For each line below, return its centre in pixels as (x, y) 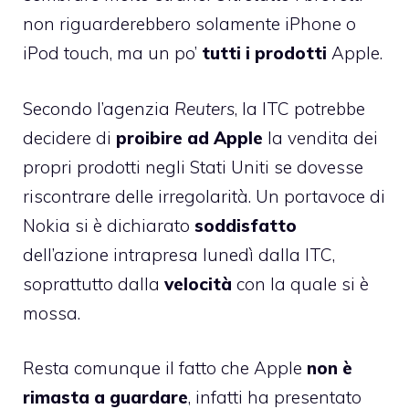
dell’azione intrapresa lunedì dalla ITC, (179, 254)
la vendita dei (320, 137)
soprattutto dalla (91, 283)
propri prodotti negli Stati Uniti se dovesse (193, 167)
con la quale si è (300, 283)
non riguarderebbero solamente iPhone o (189, 24)
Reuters (204, 108)
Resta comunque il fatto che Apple (165, 368)
